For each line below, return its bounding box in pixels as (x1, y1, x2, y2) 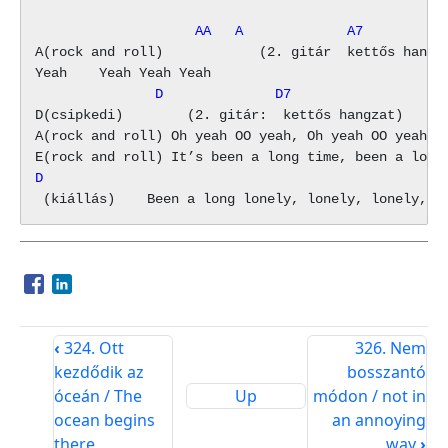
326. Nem (355, 336, 427, 359)
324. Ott (59, 336, 124, 359)
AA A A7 (35, 22, 363, 39)
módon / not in (313, 384, 427, 407)
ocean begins (53, 408, 155, 431)
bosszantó (347, 360, 427, 383)
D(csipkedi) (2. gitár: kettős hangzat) (35, 106, 403, 123)
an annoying (332, 408, 427, 431)
